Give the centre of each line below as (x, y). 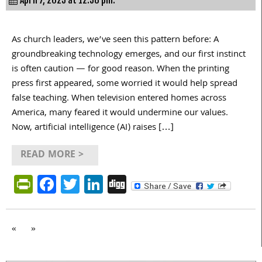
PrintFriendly (85, 184)
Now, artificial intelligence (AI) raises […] (93, 128)
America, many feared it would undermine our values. (120, 113)
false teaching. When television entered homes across (119, 99)
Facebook (95, 184)
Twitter (108, 184)
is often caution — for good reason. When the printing (120, 69)
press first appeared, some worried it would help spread (125, 84)
